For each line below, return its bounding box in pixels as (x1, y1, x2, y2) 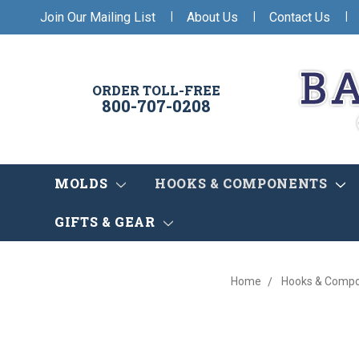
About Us (187, 9, 238, 25)
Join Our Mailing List (40, 9, 155, 25)
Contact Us (269, 9, 330, 25)
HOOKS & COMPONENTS (154, 175, 332, 192)
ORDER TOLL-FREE (92, 82, 220, 99)
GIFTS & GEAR (54, 213, 159, 231)
